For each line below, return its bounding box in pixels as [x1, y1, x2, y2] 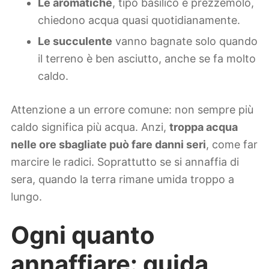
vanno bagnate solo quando [112, 35, 258, 48]
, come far [206, 138, 258, 151]
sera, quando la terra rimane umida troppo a [11, 173, 234, 186]
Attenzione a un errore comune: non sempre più [11, 103, 253, 116]
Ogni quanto [11, 220, 155, 250]
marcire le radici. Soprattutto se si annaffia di [11, 156, 239, 169]
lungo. [11, 190, 42, 204]
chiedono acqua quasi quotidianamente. [38, 14, 240, 27]
